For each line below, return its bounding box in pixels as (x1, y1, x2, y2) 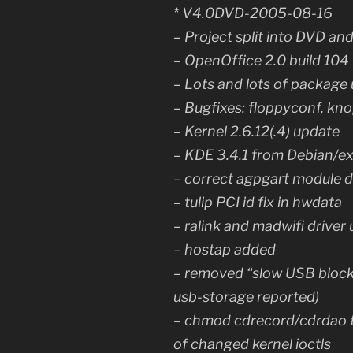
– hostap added (173, 241, 276, 258)
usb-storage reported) (173, 288, 319, 306)
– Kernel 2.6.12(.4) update (173, 123, 340, 140)
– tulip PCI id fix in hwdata (173, 194, 342, 211)
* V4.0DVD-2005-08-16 (173, 5, 333, 22)
